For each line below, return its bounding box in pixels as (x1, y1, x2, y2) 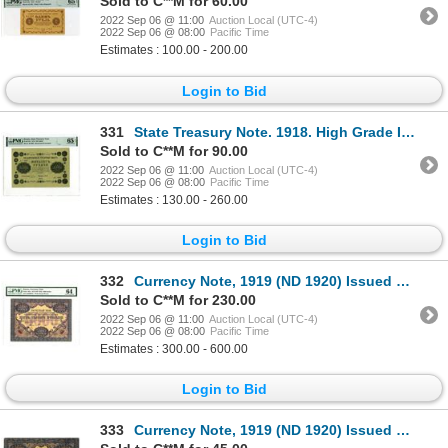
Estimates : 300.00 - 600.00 (100, 342, 248, 357)
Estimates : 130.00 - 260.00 (100, 192, 248, 207)
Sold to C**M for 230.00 (100, 292, 256, 309)
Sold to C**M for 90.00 (100, 142, 248, 159)
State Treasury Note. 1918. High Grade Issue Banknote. (134, 123, 401, 140)
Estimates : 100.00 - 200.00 (100, 43, 248, 58)
